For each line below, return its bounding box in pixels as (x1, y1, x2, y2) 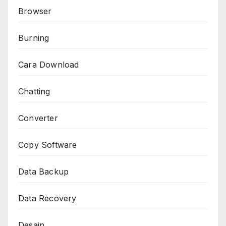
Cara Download (18, 59, 79, 70)
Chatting (18, 86, 50, 96)
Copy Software (18, 139, 77, 150)
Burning (18, 32, 49, 43)
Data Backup (18, 166, 69, 177)
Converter (18, 112, 58, 123)
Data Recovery (18, 193, 77, 203)
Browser (18, 6, 52, 16)
